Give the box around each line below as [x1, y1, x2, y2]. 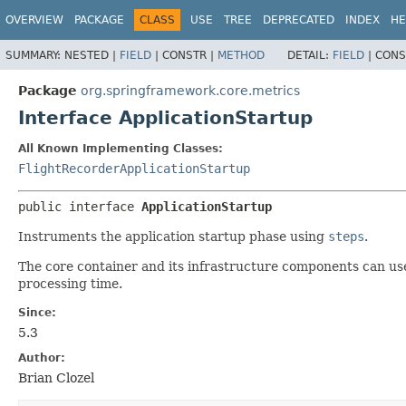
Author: [18, 351, 65, 364]
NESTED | [64, 48, 120, 62]
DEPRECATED [263, 14, 334, 26]
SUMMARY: [5, 48, 64, 62]
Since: [18, 305, 56, 319]
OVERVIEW [5, 14, 63, 26]
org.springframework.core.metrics [81, 82, 300, 98]
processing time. [18, 275, 122, 291]
